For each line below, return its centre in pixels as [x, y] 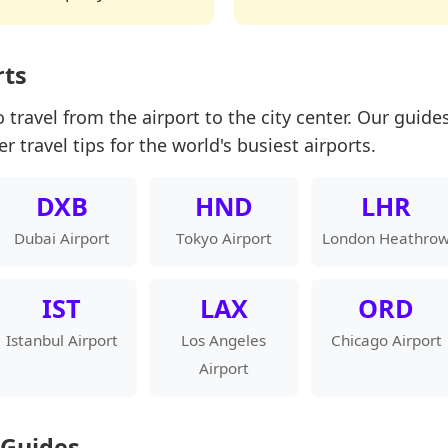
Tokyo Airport [223, 238]
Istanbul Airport [61, 340]
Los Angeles [224, 340]
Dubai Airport [61, 238]
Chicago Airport [386, 340]
